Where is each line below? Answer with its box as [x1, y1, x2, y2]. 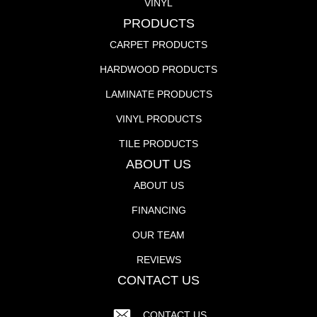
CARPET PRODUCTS [110, 38, 207, 50]
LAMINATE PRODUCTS [105, 88, 212, 100]
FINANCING [131, 204, 186, 216]
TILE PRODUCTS [119, 137, 198, 149]
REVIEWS [136, 253, 181, 265]
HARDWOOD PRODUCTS [100, 63, 217, 75]
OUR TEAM [132, 229, 185, 241]
